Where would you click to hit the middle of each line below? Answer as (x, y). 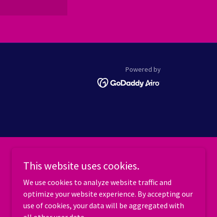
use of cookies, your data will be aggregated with (104, 205)
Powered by (143, 70)
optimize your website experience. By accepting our (108, 194)
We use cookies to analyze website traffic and (97, 182)
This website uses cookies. (81, 166)
